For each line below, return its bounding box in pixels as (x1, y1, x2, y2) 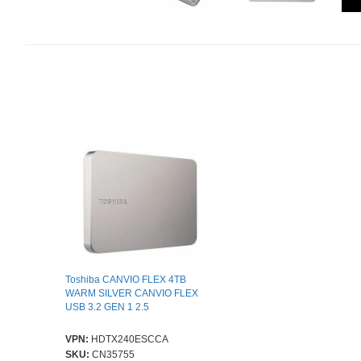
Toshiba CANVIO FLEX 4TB (65, 274, 186, 286)
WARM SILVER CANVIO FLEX (65, 288, 198, 300)
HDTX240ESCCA (91, 334, 168, 346)
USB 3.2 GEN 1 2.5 (65, 301, 149, 313)
